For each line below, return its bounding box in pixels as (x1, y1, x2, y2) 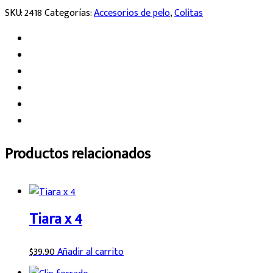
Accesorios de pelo (94, 4, 170, 21)
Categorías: (44, 4, 94, 21)
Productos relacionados (5, 141, 151, 166)
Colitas (174, 4, 203, 21)
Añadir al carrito (57, 243, 124, 260)
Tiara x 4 (29, 207, 82, 232)
